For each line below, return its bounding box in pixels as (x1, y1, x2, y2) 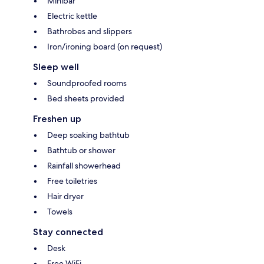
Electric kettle (47, 10, 97, 21)
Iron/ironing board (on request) (47, 41, 162, 52)
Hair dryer (47, 190, 84, 202)
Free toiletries (47, 175, 97, 186)
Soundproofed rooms (47, 77, 127, 88)
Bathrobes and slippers (47, 25, 132, 37)
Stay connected (33, 226, 103, 237)
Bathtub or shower (47, 144, 115, 156)
